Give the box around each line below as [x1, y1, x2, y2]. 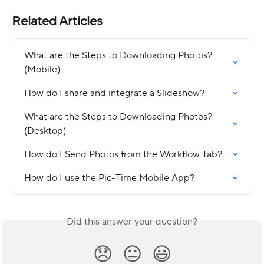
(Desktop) [24, 125, 66, 137]
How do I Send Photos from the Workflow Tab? [24, 148, 222, 161]
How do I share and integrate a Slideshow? [24, 87, 204, 100]
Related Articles [12, 13, 103, 30]
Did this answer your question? [67, 216, 197, 228]
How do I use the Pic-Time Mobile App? [24, 172, 194, 184]
